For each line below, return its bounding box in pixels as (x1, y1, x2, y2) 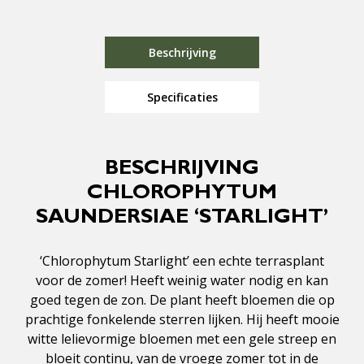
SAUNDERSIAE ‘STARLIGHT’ (36, 209, 328, 230)
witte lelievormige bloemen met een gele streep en (28, 330, 336, 349)
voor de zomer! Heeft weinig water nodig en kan (36, 271, 328, 290)
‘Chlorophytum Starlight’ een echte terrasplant (40, 252, 324, 271)
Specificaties (146, 89, 218, 106)
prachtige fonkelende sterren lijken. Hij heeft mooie (24, 310, 340, 329)
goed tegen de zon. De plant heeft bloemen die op (29, 291, 335, 310)
